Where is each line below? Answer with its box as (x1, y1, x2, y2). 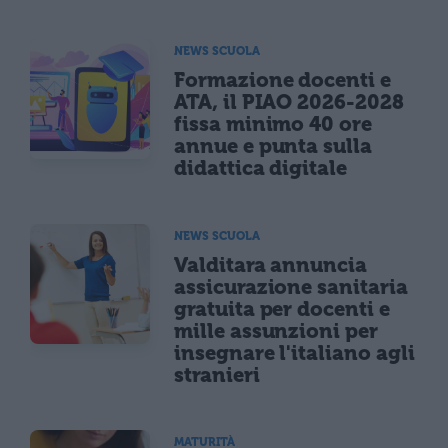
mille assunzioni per (174, 318, 378, 343)
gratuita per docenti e (174, 296, 390, 321)
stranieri (174, 362, 260, 387)
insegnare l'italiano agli (174, 340, 415, 365)
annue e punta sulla (174, 134, 373, 159)
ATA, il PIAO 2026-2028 (174, 90, 404, 115)
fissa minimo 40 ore (174, 112, 373, 137)
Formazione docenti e (174, 68, 391, 93)
